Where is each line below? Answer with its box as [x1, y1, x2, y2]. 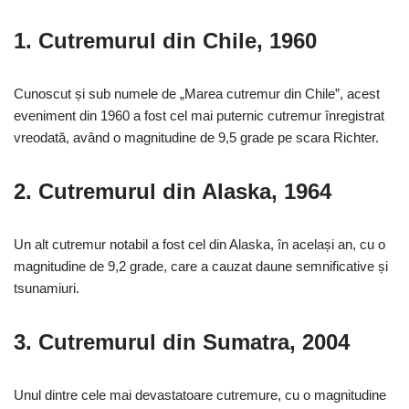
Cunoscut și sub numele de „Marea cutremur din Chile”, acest [14, 86, 380, 102]
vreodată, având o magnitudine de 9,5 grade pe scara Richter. [14, 130, 379, 146]
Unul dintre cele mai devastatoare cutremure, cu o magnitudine [14, 387, 386, 404]
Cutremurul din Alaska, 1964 [38, 179, 331, 204]
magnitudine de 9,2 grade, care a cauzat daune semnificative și [14, 258, 388, 275]
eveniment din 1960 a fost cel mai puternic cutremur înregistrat [14, 108, 384, 124]
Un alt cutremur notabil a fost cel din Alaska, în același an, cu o [14, 236, 385, 253]
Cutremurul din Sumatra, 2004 [38, 330, 350, 355]
